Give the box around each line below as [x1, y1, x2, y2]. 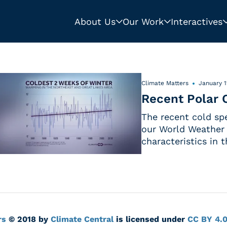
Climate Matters [141, 80, 188, 87]
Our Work [123, 16, 164, 27]
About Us [74, 16, 116, 27]
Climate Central [51, 214, 113, 224]
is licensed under [113, 214, 187, 224]
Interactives [171, 16, 222, 27]
